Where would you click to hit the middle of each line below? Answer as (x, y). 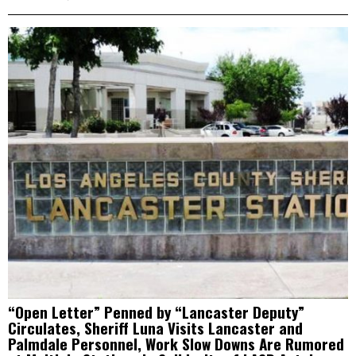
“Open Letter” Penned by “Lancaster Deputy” (156, 311)
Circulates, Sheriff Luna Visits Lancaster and (155, 327)
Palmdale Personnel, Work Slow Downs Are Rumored (176, 343)
